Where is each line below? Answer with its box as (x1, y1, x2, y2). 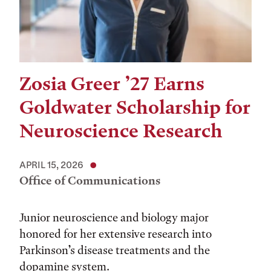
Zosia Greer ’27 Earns (19, 73, 204, 95)
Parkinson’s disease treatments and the (19, 243, 210, 257)
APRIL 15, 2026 (19, 159, 83, 170)
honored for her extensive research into (19, 227, 212, 241)
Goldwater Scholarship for (19, 96, 250, 119)
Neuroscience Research (19, 120, 223, 142)
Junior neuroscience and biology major (19, 211, 209, 224)
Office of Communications (19, 174, 160, 188)
